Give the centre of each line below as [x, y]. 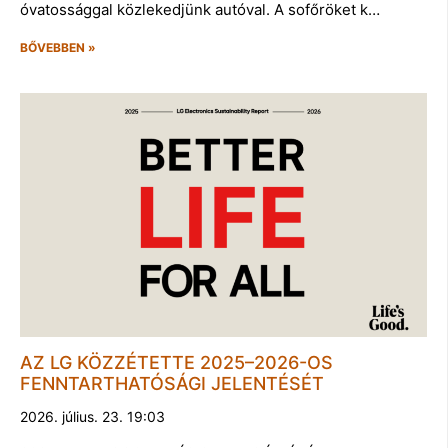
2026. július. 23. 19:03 [92, 416]
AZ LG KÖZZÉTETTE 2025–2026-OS [176, 362]
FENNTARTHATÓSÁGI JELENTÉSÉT [172, 383]
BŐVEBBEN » [58, 47]
